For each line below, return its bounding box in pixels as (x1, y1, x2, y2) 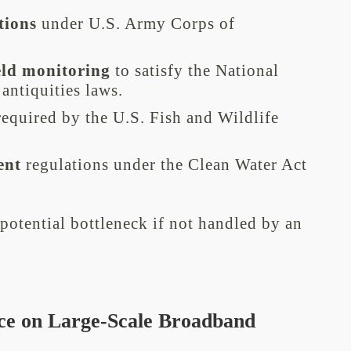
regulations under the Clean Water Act (20, 155, 307, 174)
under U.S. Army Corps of (36, 14, 235, 33)
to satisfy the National (110, 61, 279, 80)
